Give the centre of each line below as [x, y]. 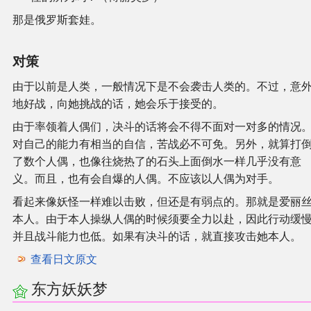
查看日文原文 [64, 259]
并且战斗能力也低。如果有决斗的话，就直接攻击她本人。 [157, 236]
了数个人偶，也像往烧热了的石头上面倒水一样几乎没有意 [157, 161]
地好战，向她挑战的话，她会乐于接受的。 [118, 103]
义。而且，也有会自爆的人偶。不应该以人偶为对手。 [146, 178]
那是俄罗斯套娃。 [57, 19]
